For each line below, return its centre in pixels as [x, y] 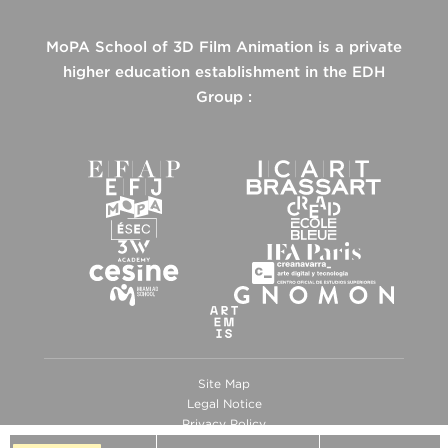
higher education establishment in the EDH [224, 72]
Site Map [224, 383]
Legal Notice [224, 403]
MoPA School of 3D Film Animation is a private [224, 47]
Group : [224, 97]
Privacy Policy [224, 423]
